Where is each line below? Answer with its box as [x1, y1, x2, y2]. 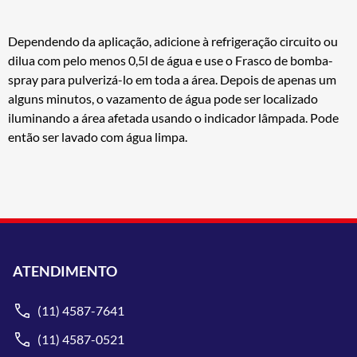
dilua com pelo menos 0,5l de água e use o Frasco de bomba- [8, 53, 333, 69]
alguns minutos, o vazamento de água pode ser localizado [8, 91, 318, 107]
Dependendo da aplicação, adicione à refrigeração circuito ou [8, 33, 338, 49]
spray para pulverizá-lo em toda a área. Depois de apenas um [8, 72, 336, 88]
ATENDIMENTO [13, 261, 117, 280]
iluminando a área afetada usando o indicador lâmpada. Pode [8, 110, 339, 126]
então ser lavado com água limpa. [8, 129, 187, 145]
